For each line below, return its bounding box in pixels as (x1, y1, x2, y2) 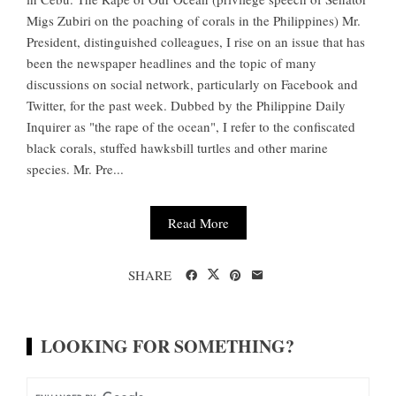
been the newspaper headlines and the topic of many (27, 54, 316, 72)
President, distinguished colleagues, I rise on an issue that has (27, 33, 365, 51)
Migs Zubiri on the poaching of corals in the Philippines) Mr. (27, 11, 361, 30)
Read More (167, 214, 229, 232)
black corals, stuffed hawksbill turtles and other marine (27, 139, 328, 157)
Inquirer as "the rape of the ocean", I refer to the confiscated (27, 118, 355, 136)
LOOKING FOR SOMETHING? (41, 333, 294, 360)
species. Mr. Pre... (27, 160, 124, 179)
